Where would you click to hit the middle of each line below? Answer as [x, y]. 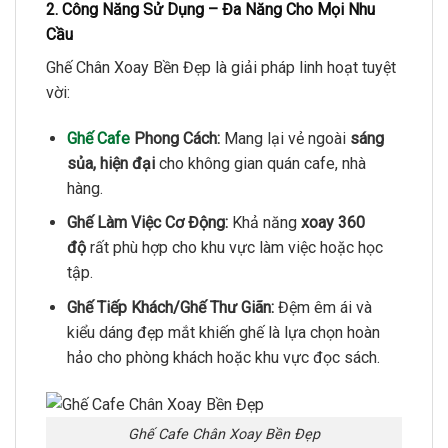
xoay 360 [332, 223]
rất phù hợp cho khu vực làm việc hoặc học [234, 248]
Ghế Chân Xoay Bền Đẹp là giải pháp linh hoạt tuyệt [221, 67]
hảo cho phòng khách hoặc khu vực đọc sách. [223, 357]
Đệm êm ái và [322, 307]
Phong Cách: [174, 138]
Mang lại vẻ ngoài [284, 138]
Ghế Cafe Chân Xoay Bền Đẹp [224, 434]
